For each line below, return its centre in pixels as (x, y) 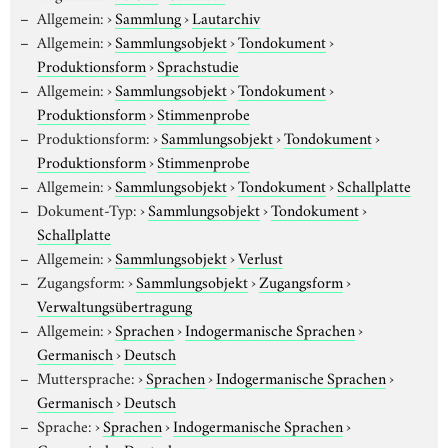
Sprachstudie (198, 64)
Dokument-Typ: (86, 208)
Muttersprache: (85, 376)
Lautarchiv (225, 16)
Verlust (260, 256)
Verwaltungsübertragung (114, 304)
